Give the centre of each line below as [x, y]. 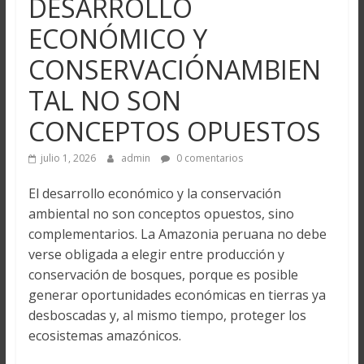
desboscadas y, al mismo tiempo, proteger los [167, 315]
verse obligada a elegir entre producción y [156, 254]
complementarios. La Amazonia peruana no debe [177, 234]
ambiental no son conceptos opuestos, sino [161, 213]
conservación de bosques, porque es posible [163, 274]
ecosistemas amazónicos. [104, 335]
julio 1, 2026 [68, 158]
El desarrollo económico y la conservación [154, 193]
